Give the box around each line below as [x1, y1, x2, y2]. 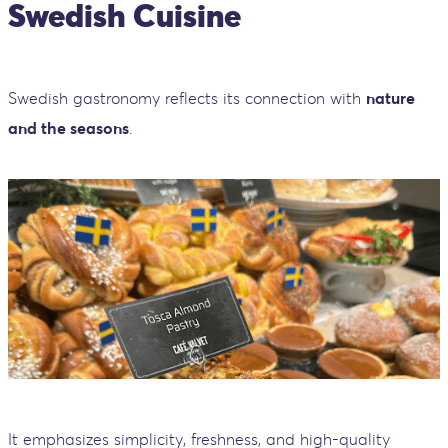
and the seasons [8, 117, 129, 138]
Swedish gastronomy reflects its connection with [8, 87, 366, 108]
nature [366, 87, 415, 108]
